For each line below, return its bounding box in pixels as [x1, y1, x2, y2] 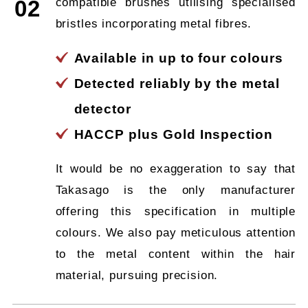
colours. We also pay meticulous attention [55, 225, 296, 239]
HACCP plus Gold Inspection [74, 126, 273, 142]
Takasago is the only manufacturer [55, 183, 296, 197]
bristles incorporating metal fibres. [55, 16, 252, 30]
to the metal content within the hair [55, 247, 296, 261]
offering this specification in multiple [55, 204, 296, 218]
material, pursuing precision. [55, 268, 219, 282]
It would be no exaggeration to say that [55, 162, 296, 175]
